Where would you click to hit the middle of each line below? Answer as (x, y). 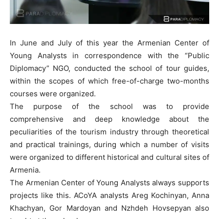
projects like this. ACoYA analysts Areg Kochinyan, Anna (109, 196)
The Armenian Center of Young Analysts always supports (109, 183)
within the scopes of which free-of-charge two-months (109, 81)
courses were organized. (53, 94)
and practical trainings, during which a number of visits (109, 145)
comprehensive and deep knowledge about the (109, 119)
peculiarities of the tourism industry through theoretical (109, 132)
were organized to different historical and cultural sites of (109, 157)
